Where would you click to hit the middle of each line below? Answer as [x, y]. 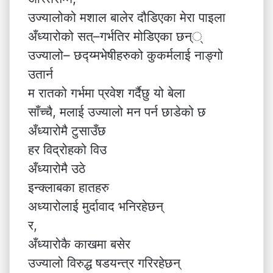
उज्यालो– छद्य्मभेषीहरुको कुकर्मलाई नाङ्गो [126, 55]
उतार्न [41, 74]
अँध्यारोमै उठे [57, 168]
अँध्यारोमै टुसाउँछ [67, 131]
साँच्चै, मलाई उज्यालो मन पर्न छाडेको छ [117, 112]
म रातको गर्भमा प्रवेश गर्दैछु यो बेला [107, 93]
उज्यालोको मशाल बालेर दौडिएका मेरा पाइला [127, 17]
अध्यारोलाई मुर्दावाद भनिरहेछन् [96, 206]
